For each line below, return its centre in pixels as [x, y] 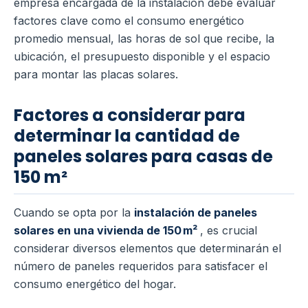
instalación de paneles [196, 213]
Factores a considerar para [130, 115]
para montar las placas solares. [96, 75]
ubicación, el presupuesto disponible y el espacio [142, 57]
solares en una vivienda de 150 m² [107, 231]
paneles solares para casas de [143, 157]
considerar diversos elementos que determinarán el [147, 249]
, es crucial [229, 231]
